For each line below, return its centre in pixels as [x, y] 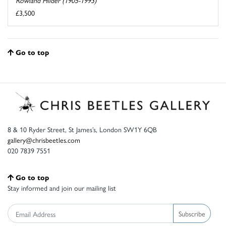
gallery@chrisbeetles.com [44, 140]
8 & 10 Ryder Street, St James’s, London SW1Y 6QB [82, 129]
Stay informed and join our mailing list [62, 188]
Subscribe [192, 213]
